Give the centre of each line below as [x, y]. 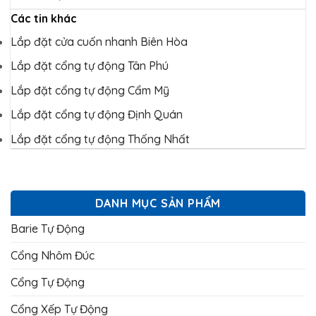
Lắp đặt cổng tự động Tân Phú [90, 66]
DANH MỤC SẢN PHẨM [158, 203]
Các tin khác [44, 18]
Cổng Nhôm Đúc [53, 255]
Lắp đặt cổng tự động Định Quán [97, 115]
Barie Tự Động [48, 228]
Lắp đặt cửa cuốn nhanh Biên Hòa [99, 41]
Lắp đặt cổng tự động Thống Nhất [100, 139]
